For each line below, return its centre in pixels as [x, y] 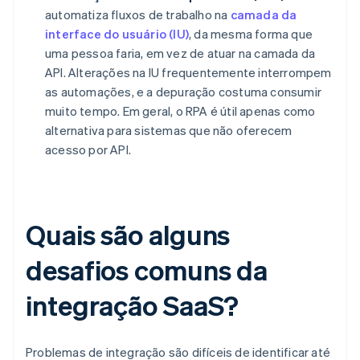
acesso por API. [88, 150]
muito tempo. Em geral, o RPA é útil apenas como [180, 111]
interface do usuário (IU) [117, 34]
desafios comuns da [147, 270]
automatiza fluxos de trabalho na [138, 15]
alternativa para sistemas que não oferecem [169, 131]
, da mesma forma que [251, 34]
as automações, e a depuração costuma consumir [184, 92]
